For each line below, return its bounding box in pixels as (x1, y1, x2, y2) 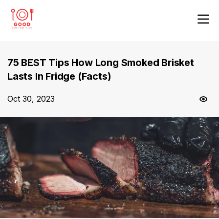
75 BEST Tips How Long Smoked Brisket (7, 57, 194, 68)
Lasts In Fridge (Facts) (7, 70, 111, 82)
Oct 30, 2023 (7, 94, 55, 104)
